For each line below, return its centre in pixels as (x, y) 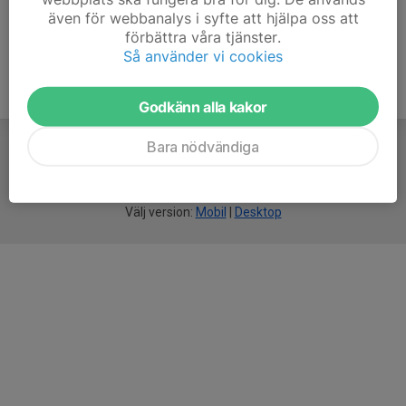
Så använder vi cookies (203, 56)
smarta (163, 175)
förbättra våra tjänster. (203, 37)
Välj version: (160, 213)
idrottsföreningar (236, 175)
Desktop (258, 213)
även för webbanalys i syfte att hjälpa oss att (203, 18)
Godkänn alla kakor (203, 106)
